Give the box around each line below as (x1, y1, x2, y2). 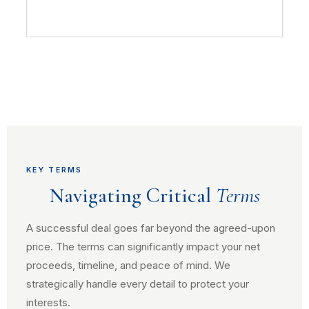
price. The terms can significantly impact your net (26, 240, 260, 253)
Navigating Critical (49, 183, 216, 208)
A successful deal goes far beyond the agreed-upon (26, 221, 275, 235)
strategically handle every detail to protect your (26, 277, 249, 290)
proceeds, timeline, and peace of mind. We (26, 259, 230, 272)
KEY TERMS (26, 166, 83, 175)
